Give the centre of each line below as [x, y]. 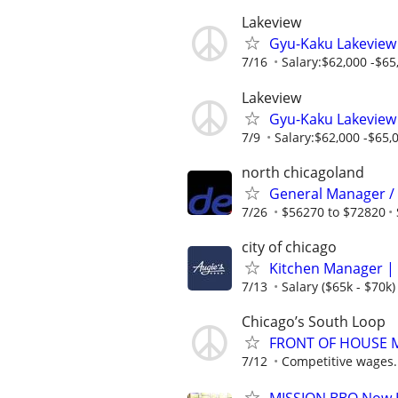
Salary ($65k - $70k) [338, 287]
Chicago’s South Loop [314, 322]
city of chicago [289, 247]
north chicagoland [303, 172]
